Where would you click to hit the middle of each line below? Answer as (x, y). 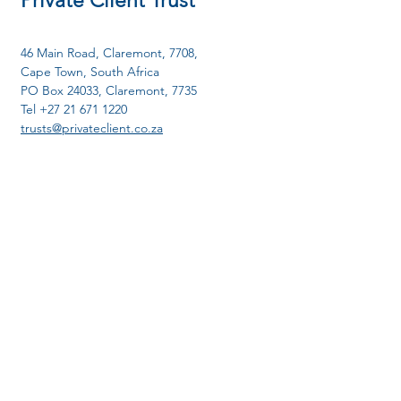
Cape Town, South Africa (90, 72)
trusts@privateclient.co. (86, 128)
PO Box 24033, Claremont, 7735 (109, 90)
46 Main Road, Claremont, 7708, (109, 53)
